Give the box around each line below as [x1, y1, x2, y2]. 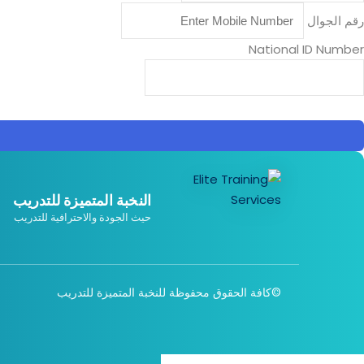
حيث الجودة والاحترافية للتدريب [14, 210, 152, 224]
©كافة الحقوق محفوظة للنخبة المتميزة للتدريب [57, 284, 282, 301]
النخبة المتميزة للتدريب [12, 189, 152, 210]
